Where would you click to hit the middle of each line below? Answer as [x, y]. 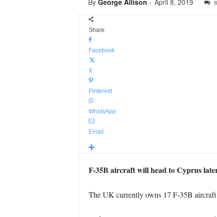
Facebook [101, 50]
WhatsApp [102, 111]
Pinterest [100, 91]
